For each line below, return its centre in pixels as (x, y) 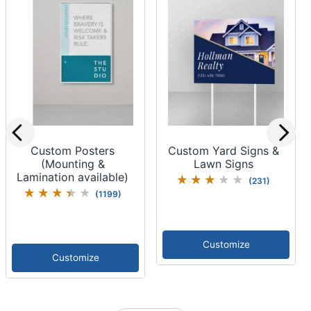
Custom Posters (73, 150)
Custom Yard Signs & (223, 150)
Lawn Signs (223, 163)
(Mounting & (73, 163)
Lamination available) (73, 177)
